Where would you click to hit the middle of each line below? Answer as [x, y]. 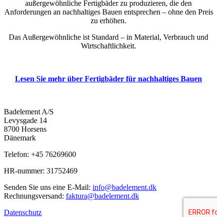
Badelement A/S [29, 111]
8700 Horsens [25, 129]
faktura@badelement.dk [102, 196]
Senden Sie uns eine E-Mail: [48, 187]
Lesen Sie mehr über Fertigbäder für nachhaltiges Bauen [108, 78]
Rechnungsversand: [35, 196]
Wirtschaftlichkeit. [108, 46]
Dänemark [20, 138]
